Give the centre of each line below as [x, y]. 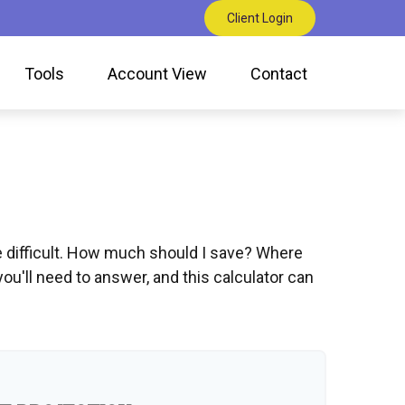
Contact [279, 73]
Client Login [260, 18]
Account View [158, 73]
